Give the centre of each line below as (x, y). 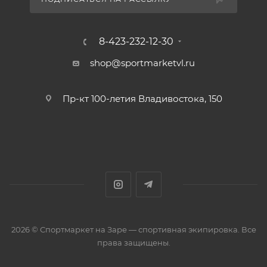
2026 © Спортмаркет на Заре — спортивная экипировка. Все (133, 230)
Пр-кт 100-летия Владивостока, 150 (142, 99)
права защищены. (133, 243)
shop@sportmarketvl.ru (142, 63)
